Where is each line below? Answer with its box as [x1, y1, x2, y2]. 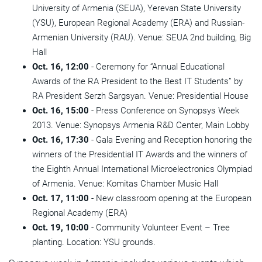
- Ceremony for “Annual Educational [89, 61, 225, 73]
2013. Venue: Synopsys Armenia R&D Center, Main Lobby [32, 120, 249, 131]
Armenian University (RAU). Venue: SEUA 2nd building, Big [32, 32, 251, 43]
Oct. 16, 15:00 [32, 105, 89, 116]
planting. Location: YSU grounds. [32, 237, 156, 248]
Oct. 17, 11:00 [32, 193, 89, 204]
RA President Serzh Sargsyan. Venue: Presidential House [32, 91, 249, 102]
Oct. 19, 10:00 [32, 222, 89, 233]
